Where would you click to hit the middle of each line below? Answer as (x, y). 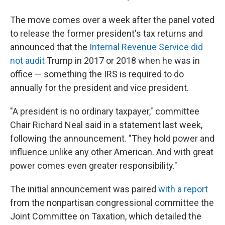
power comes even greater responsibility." (94, 165)
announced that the (50, 47)
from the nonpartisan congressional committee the (112, 203)
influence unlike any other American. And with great (112, 152)
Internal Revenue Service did (146, 47)
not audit (27, 61)
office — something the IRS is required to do (97, 74)
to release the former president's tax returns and (106, 33)
